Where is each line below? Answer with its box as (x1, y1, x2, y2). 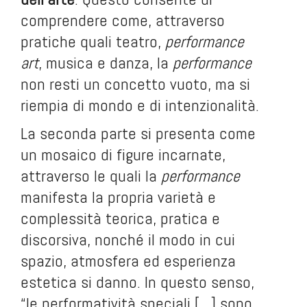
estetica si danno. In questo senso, (21, 271, 254, 293)
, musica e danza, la (38, 52, 173, 73)
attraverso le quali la (21, 165, 161, 186)
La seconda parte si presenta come (21, 123, 256, 144)
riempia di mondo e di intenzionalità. (21, 95, 259, 116)
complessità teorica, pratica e (21, 208, 220, 229)
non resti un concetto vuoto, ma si (21, 73, 250, 95)
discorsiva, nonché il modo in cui (21, 229, 235, 250)
